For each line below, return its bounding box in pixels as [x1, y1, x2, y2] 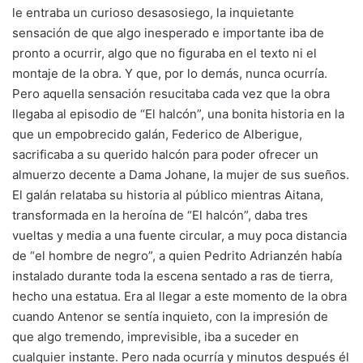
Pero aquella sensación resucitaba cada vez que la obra [12, 86, 330, 101]
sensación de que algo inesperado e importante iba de [12, 25, 324, 41]
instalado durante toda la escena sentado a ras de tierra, [12, 268, 333, 284]
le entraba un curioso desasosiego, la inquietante [12, 5, 294, 20]
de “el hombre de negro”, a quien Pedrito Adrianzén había [12, 248, 342, 263]
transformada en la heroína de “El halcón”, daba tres [12, 207, 308, 223]
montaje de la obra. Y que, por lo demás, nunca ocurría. [12, 66, 327, 81]
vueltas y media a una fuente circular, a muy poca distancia [12, 228, 347, 243]
